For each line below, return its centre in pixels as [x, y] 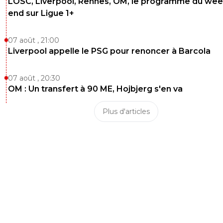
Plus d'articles [126, 112]
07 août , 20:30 [34, 78]
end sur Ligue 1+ [41, 13]
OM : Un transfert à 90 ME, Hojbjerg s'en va [95, 89]
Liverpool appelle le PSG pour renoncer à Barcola [109, 51]
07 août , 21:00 [34, 41]
